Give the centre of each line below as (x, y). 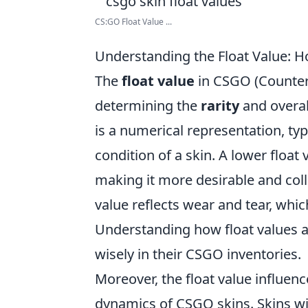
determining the (148, 106)
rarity (220, 106)
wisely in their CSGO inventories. (198, 254)
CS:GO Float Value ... (133, 22)
